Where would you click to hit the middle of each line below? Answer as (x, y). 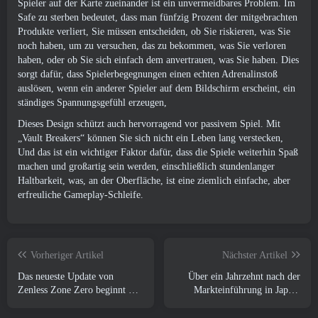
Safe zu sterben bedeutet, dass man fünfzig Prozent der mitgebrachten (158, 17)
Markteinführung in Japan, (247, 290)
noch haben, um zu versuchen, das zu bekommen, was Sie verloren (152, 46)
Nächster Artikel (255, 255)
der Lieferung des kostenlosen (78, 303)
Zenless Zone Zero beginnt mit (80, 290)
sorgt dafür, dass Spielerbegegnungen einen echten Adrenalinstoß (148, 74)
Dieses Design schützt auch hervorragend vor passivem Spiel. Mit (149, 124)
